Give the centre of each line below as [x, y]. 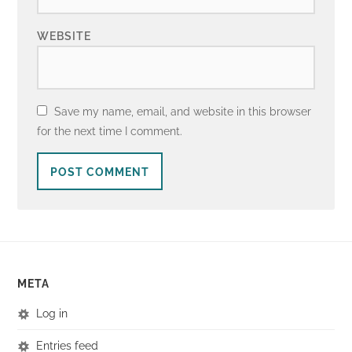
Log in [52, 313]
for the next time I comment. [110, 131]
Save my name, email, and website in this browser [183, 111]
